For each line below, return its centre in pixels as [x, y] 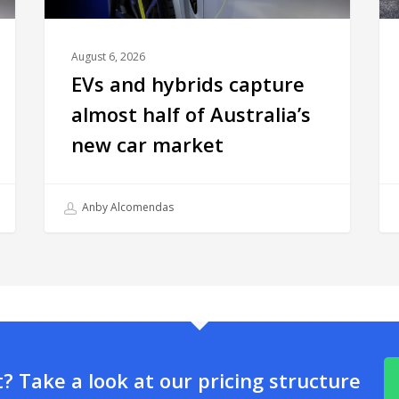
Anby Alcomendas [127, 208]
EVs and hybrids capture [188, 84]
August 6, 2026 [109, 57]
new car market [148, 145]
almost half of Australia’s [191, 114]
